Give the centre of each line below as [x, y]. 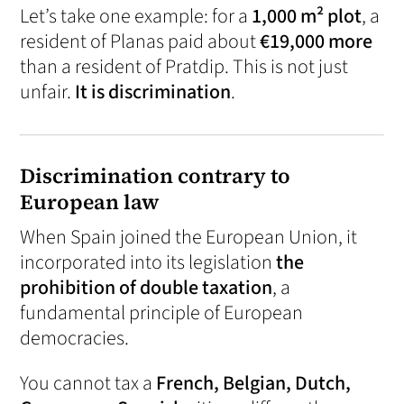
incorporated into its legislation [148, 263]
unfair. [48, 92]
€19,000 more [317, 42]
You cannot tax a [88, 384]
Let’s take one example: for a [136, 17]
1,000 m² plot [307, 17]
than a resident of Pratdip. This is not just [184, 67]
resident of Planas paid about [140, 42]
